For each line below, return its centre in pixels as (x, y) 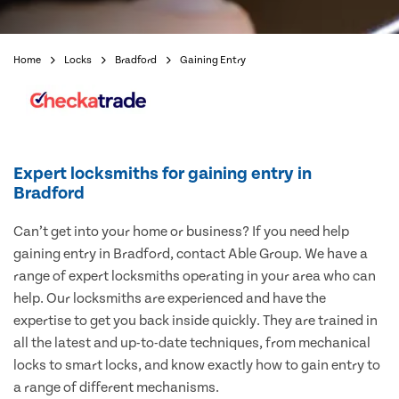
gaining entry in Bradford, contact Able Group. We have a (191, 254)
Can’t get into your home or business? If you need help (181, 232)
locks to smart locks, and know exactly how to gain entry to (197, 366)
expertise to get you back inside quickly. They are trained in (195, 321)
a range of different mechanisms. (116, 388)
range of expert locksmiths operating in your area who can (195, 277)
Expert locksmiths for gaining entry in (163, 174)
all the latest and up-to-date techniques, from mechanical (192, 343)
